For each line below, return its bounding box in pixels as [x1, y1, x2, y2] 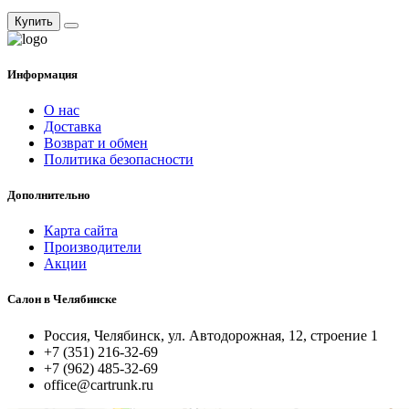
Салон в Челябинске [7, 292, 117, 307]
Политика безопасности [44, 151, 194, 167]
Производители [44, 239, 142, 256]
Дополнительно [7, 188, 90, 203]
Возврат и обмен [44, 134, 148, 151]
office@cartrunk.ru [44, 376, 153, 393]
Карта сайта [44, 223, 118, 239]
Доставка [44, 118, 101, 134]
